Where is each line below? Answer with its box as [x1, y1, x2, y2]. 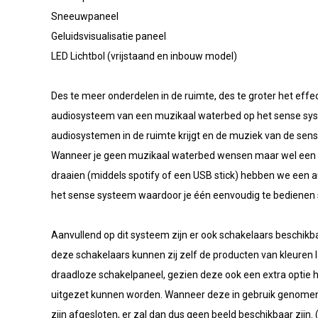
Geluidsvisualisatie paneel [51, 31, 166, 42]
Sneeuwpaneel [51, 11, 119, 22]
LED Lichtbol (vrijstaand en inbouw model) [51, 50, 237, 62]
